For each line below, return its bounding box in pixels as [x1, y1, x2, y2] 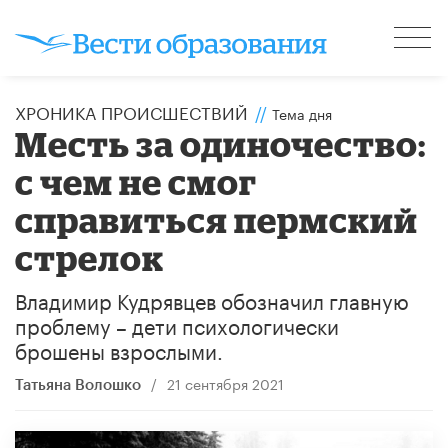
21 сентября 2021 [166, 371, 284, 394]
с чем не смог [15, 161, 258, 201]
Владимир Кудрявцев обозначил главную [15, 282, 409, 315]
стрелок [15, 237, 165, 277]
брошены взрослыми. [15, 332, 223, 365]
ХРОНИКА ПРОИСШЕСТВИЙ [15, 97, 248, 124]
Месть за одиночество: [15, 123, 427, 163]
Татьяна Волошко [15, 377, 141, 393]
